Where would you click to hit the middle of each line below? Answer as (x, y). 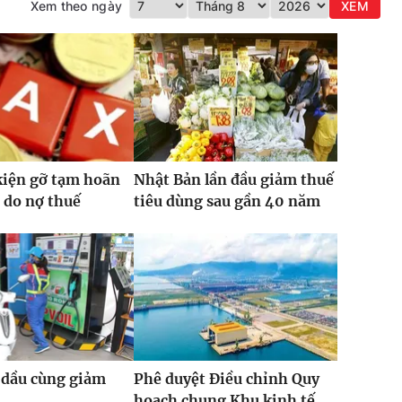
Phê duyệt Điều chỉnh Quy (226, 378)
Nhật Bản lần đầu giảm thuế (233, 179)
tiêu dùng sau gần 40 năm (227, 201)
